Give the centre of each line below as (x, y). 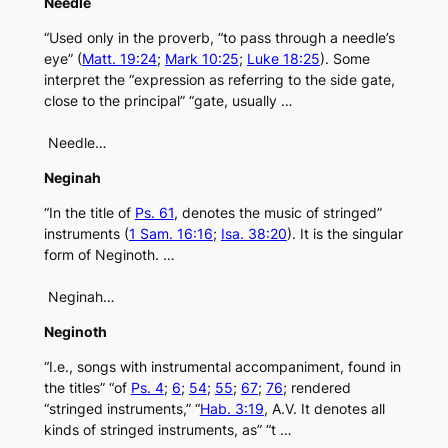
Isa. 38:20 (253, 234)
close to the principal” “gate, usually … (168, 101)
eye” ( (62, 59)
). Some (344, 59)
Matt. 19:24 (119, 59)
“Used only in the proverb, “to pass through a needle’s (219, 38)
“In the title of (89, 213)
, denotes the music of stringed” (277, 213)
